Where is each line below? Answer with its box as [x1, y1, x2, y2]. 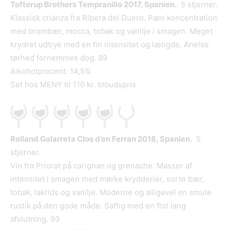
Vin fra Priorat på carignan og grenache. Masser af [10, 161, 192, 171]
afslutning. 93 [10, 214, 60, 224]
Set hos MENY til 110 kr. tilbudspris [10, 80, 136, 90]
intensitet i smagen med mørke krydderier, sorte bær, [10, 174, 204, 184]
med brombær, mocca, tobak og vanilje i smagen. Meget [10, 26, 213, 36]
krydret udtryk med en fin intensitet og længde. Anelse [10, 40, 209, 50]
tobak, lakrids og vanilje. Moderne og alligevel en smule [10, 187, 212, 198]
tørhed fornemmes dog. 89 [10, 53, 107, 63]
